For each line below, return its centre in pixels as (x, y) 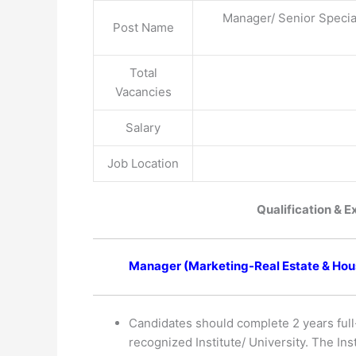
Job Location (143, 164)
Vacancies (143, 92)
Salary (143, 128)
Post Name (143, 28)
